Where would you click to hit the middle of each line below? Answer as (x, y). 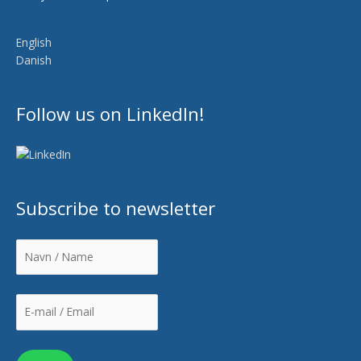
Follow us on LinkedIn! (110, 114)
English (34, 43)
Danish (34, 60)
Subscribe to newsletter (116, 208)
